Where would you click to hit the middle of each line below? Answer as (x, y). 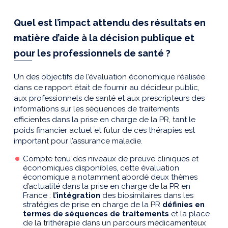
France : (38, 196)
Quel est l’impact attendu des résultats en (110, 22)
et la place (189, 214)
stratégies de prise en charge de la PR (93, 205)
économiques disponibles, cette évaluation (101, 168)
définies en (183, 205)
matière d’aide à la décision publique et (104, 38)
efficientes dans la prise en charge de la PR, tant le (105, 120)
